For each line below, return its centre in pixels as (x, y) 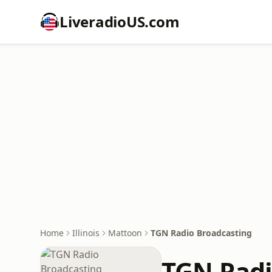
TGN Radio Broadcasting (201, 233)
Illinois (86, 233)
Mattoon (125, 233)
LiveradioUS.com (120, 22)
